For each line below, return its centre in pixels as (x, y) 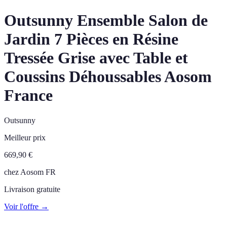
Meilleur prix (25, 137)
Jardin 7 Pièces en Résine (91, 39)
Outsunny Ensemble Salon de (106, 21)
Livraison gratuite (32, 189)
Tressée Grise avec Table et (96, 58)
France (28, 96)
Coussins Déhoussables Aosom (108, 77)
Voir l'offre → (26, 206)
